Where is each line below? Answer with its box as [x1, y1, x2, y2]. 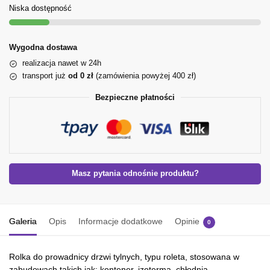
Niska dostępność [9, 4, 72, 13]
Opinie [175, 216, 199, 227]
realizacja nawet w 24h [22, 58, 101, 68]
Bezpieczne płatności [95, 93, 175, 102]
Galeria [9, 216, 37, 227]
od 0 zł [68, 71, 93, 81]
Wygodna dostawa [9, 43, 77, 52]
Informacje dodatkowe [78, 216, 163, 227]
